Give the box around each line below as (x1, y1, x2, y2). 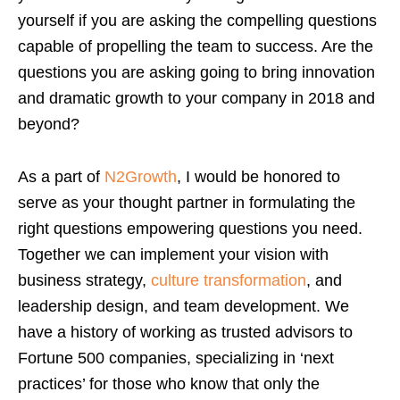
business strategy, (18, 271, 151, 289)
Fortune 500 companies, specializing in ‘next (18, 348, 334, 367)
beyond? (18, 114, 79, 133)
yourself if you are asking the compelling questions (18, 11, 377, 29)
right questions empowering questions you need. (18, 219, 362, 237)
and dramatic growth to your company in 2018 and (18, 88, 375, 107)
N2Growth (104, 167, 177, 186)
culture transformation (151, 271, 306, 289)
